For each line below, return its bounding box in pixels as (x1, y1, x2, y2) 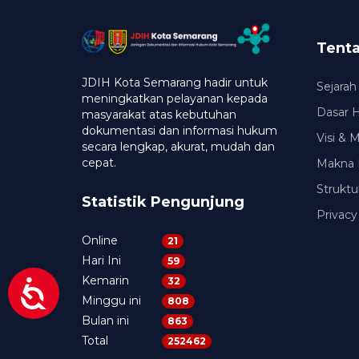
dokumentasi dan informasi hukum (82, 123, 277, 139)
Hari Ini (82, 253, 121, 268)
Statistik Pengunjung (82, 193, 244, 212)
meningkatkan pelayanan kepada (82, 91, 268, 107)
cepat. (82, 155, 116, 171)
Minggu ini (82, 293, 141, 309)
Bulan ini (82, 313, 129, 329)
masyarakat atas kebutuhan (82, 107, 236, 123)
